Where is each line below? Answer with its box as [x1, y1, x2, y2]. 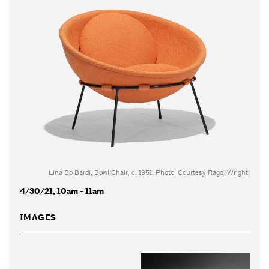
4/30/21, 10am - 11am [19, 185, 104, 197]
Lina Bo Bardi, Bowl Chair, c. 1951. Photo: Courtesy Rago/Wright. [48, 167, 250, 177]
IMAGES [19, 211, 56, 223]
